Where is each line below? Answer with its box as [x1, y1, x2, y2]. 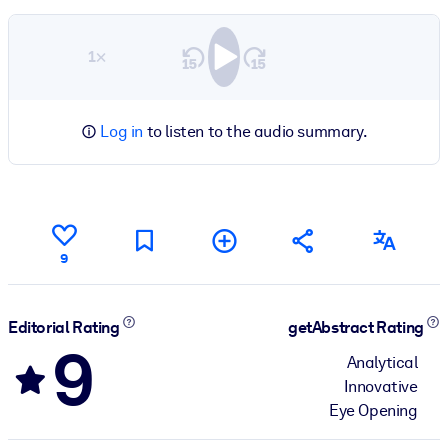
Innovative [343, 376, 418, 396]
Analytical [346, 352, 418, 372]
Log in [100, 121, 143, 141]
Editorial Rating [8, 318, 123, 338]
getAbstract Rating [288, 318, 427, 338]
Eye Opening [329, 400, 418, 420]
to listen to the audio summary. [143, 121, 368, 141]
